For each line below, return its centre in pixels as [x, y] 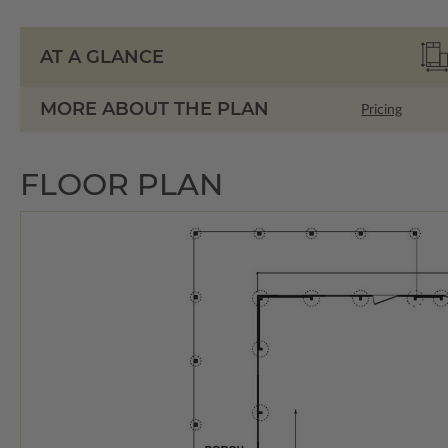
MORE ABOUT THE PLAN [154, 109]
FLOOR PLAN [121, 185]
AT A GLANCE [102, 56]
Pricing [382, 109]
